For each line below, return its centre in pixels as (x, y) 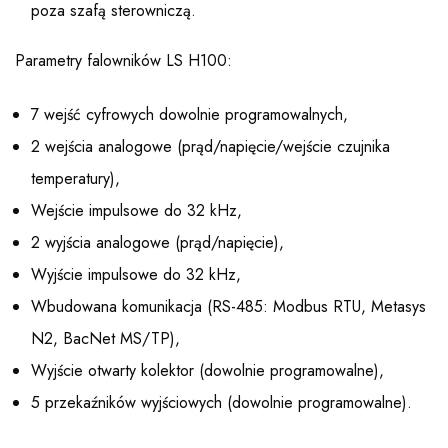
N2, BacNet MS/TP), (105, 339)
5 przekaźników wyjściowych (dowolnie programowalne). (221, 403)
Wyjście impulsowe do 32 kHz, (136, 275)
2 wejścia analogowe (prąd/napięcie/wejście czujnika (210, 147)
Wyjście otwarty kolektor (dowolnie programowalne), (207, 371)
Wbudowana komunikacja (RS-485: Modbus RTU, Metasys (228, 307)
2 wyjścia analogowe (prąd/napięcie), (157, 243)
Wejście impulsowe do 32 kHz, (136, 211)
